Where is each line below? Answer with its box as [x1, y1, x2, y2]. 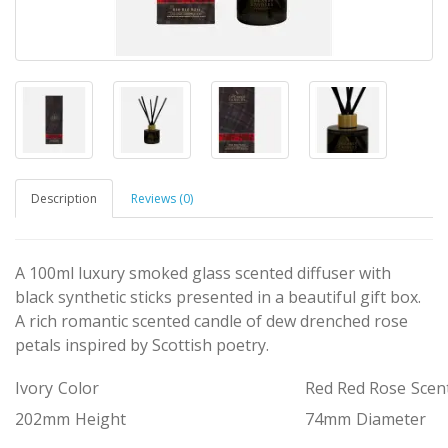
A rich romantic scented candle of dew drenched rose [15, 310, 408, 333]
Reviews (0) [131, 190, 193, 208]
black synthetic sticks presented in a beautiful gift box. [15, 286, 421, 309]
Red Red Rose [304, 377, 406, 400]
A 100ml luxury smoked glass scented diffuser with [15, 262, 391, 285]
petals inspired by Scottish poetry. [15, 334, 269, 357]
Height [75, 407, 127, 430]
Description [31, 190, 97, 208]
